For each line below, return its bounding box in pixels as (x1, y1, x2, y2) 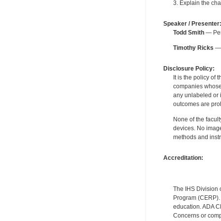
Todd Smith (173, 29, 204, 36)
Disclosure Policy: (163, 65, 215, 72)
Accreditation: (163, 154, 203, 161)
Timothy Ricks (173, 44, 214, 52)
